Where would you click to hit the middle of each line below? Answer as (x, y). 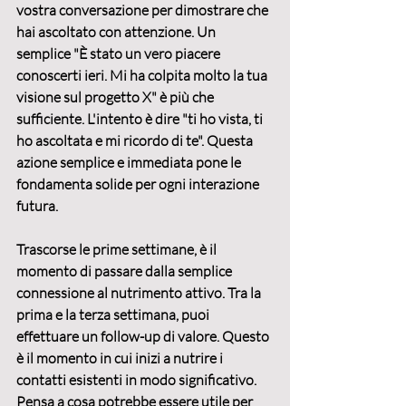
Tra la (246, 293)
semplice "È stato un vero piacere (120, 54)
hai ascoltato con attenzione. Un (117, 32)
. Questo (244, 337)
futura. (37, 206)
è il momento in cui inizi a (95, 358)
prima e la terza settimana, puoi (114, 315)
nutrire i (199, 358)
